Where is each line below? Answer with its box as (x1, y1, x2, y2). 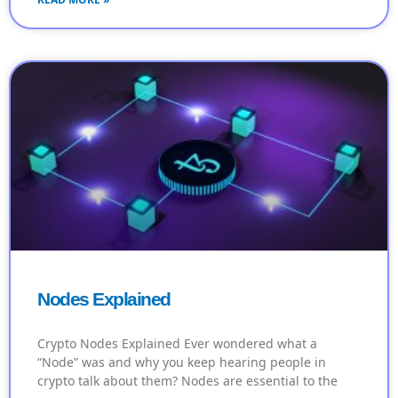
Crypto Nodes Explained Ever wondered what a (37, 335, 317, 353)
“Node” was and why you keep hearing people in (37, 354, 326, 371)
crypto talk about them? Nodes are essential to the (37, 372, 338, 390)
